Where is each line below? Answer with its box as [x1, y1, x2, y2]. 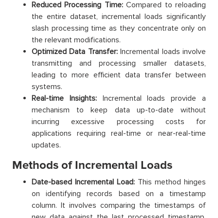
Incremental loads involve [117, 46, 206, 56]
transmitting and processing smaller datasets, [32, 58, 206, 68]
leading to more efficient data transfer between [32, 70, 206, 80]
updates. [32, 140, 61, 150]
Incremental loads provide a [96, 93, 206, 103]
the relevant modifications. [32, 35, 121, 45]
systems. [32, 81, 62, 91]
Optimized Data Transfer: [32, 46, 118, 56]
